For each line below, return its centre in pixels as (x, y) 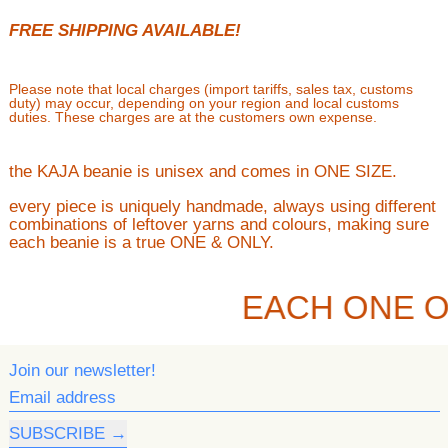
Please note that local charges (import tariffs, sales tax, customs (210, 89)
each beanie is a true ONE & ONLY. (141, 242)
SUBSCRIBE (56, 433)
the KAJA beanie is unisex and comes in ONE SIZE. (202, 171)
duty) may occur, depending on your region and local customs (203, 103)
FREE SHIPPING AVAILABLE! (124, 31)
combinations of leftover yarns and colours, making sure (218, 224)
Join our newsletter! (82, 370)
